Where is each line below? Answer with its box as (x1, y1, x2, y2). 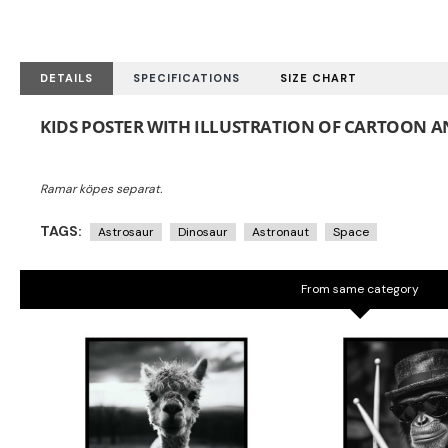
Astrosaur (98, 223, 154, 240)
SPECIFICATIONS (133, 71, 240, 85)
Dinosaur (178, 223, 228, 240)
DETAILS (40, 71, 93, 85)
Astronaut (252, 223, 309, 240)
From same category (300, 281, 419, 297)
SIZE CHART (280, 71, 357, 85)
